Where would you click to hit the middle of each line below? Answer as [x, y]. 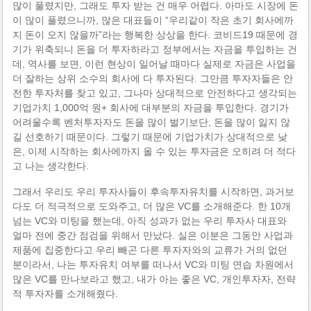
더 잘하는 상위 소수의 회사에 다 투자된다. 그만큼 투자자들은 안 [152, 78]
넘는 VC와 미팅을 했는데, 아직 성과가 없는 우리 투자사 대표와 [149, 221]
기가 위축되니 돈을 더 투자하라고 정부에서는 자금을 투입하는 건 [154, 49]
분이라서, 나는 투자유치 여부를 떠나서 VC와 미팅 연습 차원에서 [153, 265]
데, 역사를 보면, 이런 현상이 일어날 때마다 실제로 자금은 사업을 [154, 64]
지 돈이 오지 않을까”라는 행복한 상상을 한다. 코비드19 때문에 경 [155, 34]
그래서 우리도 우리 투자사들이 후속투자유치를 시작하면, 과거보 [153, 192]
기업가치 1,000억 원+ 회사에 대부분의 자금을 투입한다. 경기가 [150, 107]
